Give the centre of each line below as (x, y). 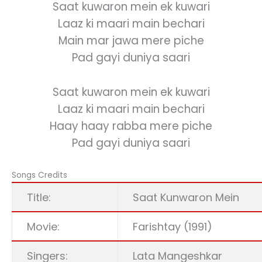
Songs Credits (39, 175)
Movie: (43, 227)
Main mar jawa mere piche (131, 41)
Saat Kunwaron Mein (186, 198)
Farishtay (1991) (173, 227)
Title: (39, 198)
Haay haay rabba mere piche (131, 126)
